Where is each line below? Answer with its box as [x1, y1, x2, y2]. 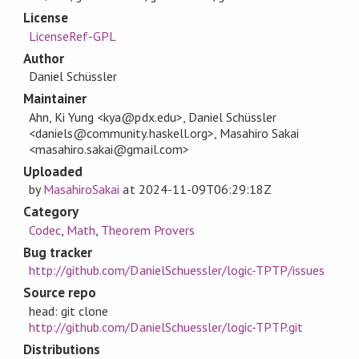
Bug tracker [22, 243, 93, 261]
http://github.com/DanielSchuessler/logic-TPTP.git [29, 318, 304, 335]
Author [22, 49, 65, 67]
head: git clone [29, 302, 109, 319]
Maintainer [22, 90, 87, 108]
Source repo [22, 284, 97, 302]
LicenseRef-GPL [29, 27, 117, 44]
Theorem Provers [101, 221, 195, 238]
